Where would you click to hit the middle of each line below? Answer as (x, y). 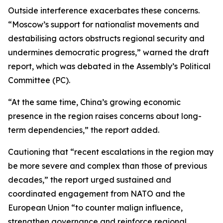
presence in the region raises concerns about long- (105, 116)
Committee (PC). (40, 80)
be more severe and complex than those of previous (108, 166)
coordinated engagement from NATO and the (97, 194)
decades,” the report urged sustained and (90, 180)
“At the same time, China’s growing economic (94, 102)
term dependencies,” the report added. (85, 130)
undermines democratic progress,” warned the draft (109, 52)
